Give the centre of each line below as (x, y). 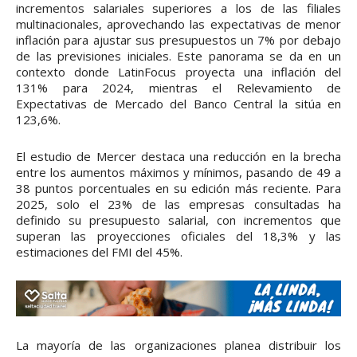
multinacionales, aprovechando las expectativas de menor (178, 24)
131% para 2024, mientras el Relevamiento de (178, 87)
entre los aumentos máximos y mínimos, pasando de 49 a (178, 172)
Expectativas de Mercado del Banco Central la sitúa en (178, 103)
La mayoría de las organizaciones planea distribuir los (178, 345)
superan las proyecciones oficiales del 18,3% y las (178, 235)
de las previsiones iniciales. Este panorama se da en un (178, 55)
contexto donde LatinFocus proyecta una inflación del (178, 71)
